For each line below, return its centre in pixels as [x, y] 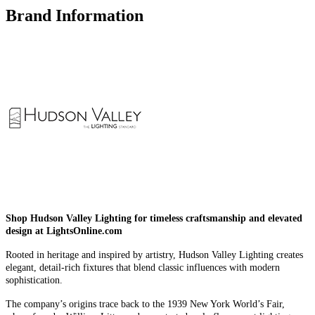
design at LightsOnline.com [64, 231]
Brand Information [75, 16]
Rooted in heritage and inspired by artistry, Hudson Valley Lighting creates [154, 255]
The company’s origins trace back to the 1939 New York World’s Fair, [145, 304]
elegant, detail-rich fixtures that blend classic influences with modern [143, 268]
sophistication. [34, 281]
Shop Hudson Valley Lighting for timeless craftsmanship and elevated [154, 219]
